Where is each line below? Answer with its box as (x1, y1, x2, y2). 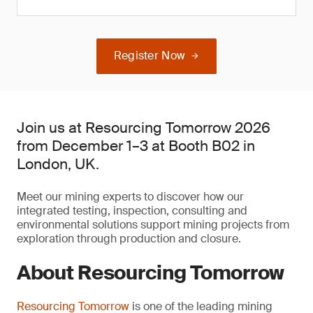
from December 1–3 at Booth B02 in (17, 136, 255, 156)
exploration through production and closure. (17, 231, 241, 246)
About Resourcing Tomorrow (17, 260, 284, 286)
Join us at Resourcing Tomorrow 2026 (17, 118, 270, 138)
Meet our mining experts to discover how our (17, 189, 244, 204)
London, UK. (17, 154, 99, 174)
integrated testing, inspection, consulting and (17, 203, 247, 218)
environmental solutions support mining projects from (17, 217, 289, 232)
